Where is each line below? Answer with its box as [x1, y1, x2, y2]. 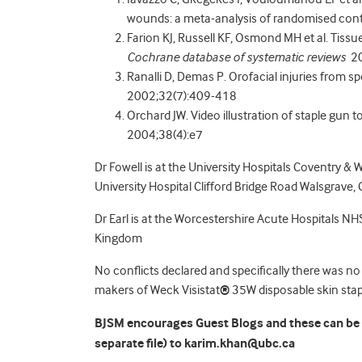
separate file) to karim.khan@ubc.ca [95, 336, 295, 351]
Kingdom [95, 231, 142, 246]
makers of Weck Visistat [95, 283, 220, 297]
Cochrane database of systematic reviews [127, 50, 348, 65]
